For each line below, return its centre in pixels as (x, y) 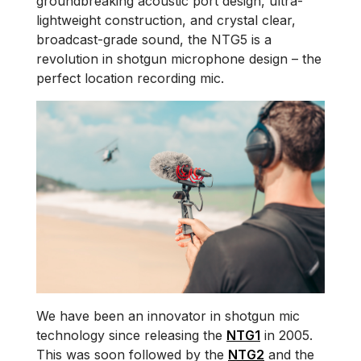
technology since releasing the (131, 335)
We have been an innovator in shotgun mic (168, 315)
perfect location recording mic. (132, 78)
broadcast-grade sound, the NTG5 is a (154, 39)
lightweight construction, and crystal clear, (166, 20)
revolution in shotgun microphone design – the (179, 59)
